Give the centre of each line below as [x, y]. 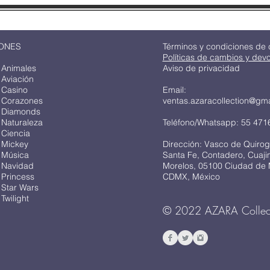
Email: [174, 89]
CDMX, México [191, 176]
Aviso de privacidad [201, 68]
